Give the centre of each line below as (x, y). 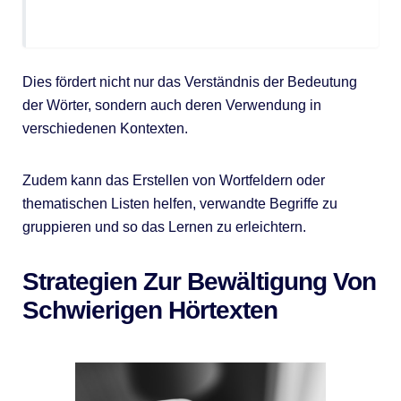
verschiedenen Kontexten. (105, 129)
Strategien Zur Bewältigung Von (199, 282)
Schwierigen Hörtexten (149, 311)
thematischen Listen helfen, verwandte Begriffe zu (179, 204)
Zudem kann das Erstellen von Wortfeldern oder (173, 181)
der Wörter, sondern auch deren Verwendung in (171, 106)
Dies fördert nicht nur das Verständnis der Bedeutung (189, 82)
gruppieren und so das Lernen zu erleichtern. (164, 227)
